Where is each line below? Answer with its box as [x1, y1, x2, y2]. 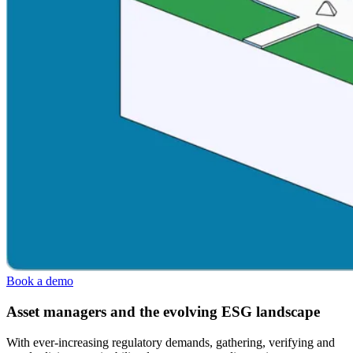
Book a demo [6, 274, 73, 288]
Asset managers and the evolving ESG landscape [6, 303, 320, 321]
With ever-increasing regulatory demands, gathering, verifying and [6, 335, 335, 349]
